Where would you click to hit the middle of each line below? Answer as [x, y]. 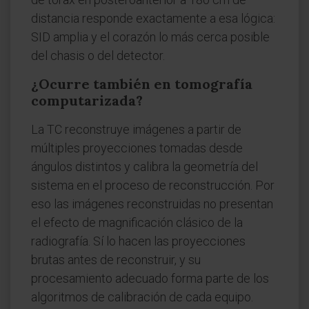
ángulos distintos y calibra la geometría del [144, 167]
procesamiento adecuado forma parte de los [150, 278]
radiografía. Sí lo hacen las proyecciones [138, 241]
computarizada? [87, 100]
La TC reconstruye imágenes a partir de [136, 129]
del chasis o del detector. [98, 56]
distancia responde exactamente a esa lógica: [153, 18]
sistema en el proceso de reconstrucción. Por [153, 185]
